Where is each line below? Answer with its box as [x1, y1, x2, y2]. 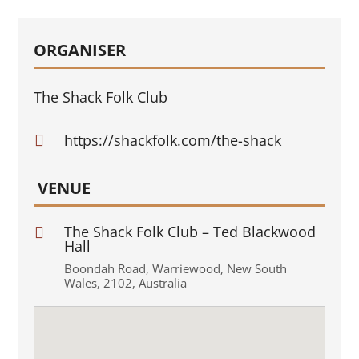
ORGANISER [34, 38, 127, 61]
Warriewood [151, 260, 220, 276]
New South [226, 260, 287, 276]
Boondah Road [63, 260, 146, 276]
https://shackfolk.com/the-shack [63, 130, 281, 150]
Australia [138, 274, 187, 291]
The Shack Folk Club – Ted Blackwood [63, 221, 316, 241]
